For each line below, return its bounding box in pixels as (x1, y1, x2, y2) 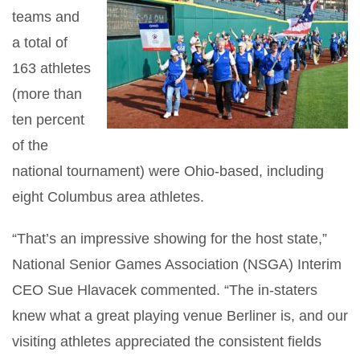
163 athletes (12, 59, 91, 76)
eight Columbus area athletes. (12, 188, 204, 205)
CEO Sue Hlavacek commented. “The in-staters (12, 281, 317, 298)
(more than (12, 85, 82, 102)
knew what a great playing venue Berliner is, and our (12, 307, 348, 324)
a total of (12, 34, 67, 51)
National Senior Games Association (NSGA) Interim (12, 256, 342, 272)
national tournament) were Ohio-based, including (12, 162, 324, 179)
